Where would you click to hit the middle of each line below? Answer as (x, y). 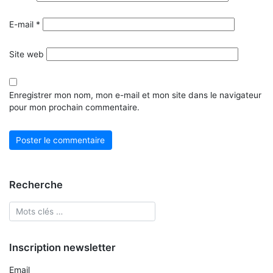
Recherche (36, 184)
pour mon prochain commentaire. (74, 108)
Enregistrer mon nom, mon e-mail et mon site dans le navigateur (135, 95)
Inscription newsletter (62, 248)
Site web (27, 54)
